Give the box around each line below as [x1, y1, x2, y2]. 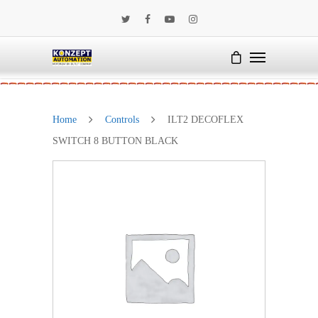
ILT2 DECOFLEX [165, 114, 243, 126]
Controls [105, 114, 139, 126]
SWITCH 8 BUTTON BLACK [53, 136, 178, 146]
